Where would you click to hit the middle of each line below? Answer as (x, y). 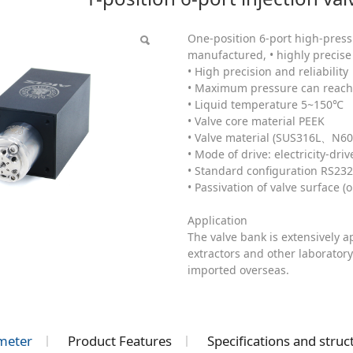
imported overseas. (239, 269)
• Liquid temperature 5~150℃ (266, 104)
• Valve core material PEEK (256, 121)
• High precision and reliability (268, 71)
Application (218, 220)
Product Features (120, 341)
